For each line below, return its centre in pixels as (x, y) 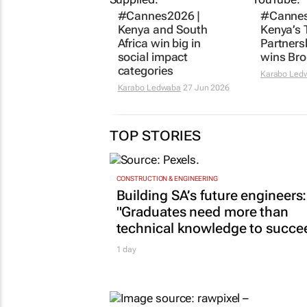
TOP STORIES (155, 136)
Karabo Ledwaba (149, 88)
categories (145, 71)
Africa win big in (159, 44)
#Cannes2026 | (159, 16)
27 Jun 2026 (205, 88)
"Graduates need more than (202, 211)
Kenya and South (163, 30)
